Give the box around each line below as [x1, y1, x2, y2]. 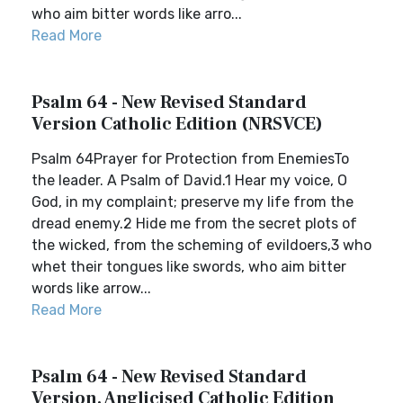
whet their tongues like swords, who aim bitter [31, 258, 346, 275]
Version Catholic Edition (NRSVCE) [31, 112, 323, 136]
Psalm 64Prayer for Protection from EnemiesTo [31, 150, 349, 167]
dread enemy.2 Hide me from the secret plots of [31, 215, 357, 232]
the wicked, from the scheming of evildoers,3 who [31, 237, 372, 254]
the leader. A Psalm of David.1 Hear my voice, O [31, 172, 347, 189]
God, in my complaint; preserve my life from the [31, 193, 354, 210]
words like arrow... [31, 280, 151, 297]
